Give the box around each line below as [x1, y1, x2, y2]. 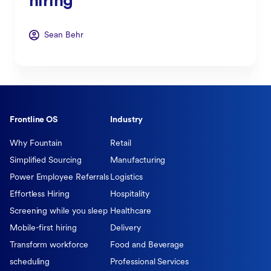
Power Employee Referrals [10, 172, 109, 182]
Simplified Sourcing [10, 155, 82, 165]
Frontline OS [10, 115, 59, 125]
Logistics [110, 172, 143, 182]
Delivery [110, 223, 141, 233]
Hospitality [110, 189, 149, 199]
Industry [110, 115, 143, 125]
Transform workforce [10, 240, 88, 250]
